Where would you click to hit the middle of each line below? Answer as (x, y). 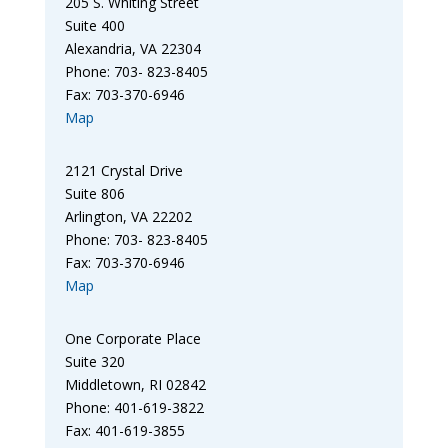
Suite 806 (94, 194)
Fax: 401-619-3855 (124, 431)
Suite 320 (94, 362)
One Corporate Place (132, 339)
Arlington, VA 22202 (128, 217)
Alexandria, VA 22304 (132, 49)
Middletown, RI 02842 (135, 385)
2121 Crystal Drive (123, 171)
